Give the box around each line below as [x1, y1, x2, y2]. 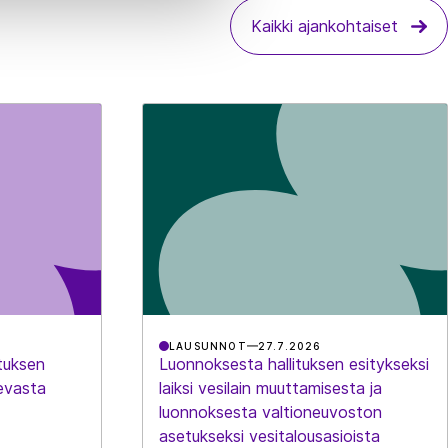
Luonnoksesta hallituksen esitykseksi [158, 353, 429, 374]
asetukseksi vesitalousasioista [158, 425, 380, 446]
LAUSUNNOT [168, 339, 247, 352]
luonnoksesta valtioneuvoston [158, 401, 382, 422]
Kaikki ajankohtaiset [251, 16, 399, 37]
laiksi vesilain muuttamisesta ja [158, 377, 382, 398]
